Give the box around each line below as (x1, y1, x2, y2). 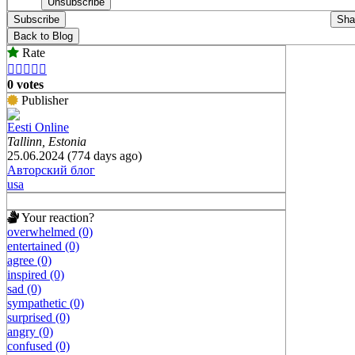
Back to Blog (13, 29, 73, 42)
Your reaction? (19, 210, 94, 224)
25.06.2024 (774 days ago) (7, 148, 142, 162)
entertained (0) (7, 239, 79, 253)
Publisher (18, 93, 68, 107)
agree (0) (7, 253, 52, 267)
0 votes (7, 77, 44, 91)
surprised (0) (7, 310, 70, 324)
